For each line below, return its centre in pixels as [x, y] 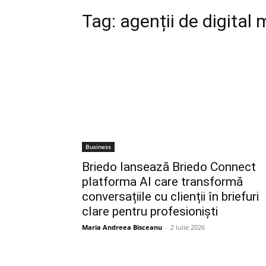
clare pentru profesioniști [150, 211]
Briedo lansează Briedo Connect [169, 167]
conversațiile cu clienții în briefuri [170, 197]
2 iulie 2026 [188, 227]
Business [98, 147]
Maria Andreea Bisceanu [122, 227]
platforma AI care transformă [162, 182]
